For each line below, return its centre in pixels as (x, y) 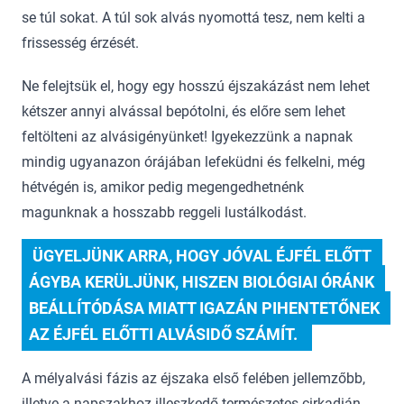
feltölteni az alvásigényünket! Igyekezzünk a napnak (187, 137)
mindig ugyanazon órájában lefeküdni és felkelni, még (193, 162)
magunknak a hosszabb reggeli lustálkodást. (164, 213)
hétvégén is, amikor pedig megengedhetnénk (163, 188)
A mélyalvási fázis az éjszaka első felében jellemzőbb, (193, 379)
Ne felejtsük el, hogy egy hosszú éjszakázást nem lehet (196, 87)
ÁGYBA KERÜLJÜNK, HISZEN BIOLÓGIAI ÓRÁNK (202, 282)
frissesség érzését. (80, 43)
